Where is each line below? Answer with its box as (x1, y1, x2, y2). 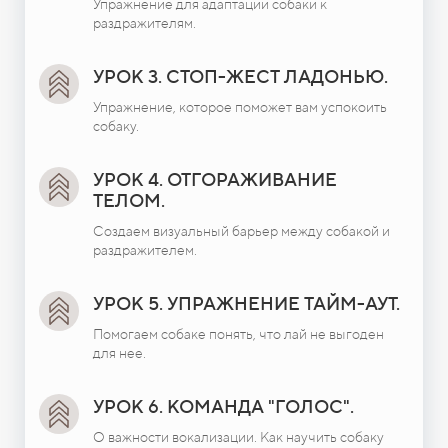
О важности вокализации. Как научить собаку (93, 428, 384, 445)
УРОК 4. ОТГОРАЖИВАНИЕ (93, 168, 337, 190)
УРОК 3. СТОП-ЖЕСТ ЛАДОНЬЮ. (93, 65, 388, 87)
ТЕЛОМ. (93, 189, 165, 211)
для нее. (93, 344, 146, 361)
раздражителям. (93, 14, 196, 31)
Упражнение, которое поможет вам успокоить (93, 98, 387, 115)
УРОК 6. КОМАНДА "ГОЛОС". (93, 395, 354, 417)
